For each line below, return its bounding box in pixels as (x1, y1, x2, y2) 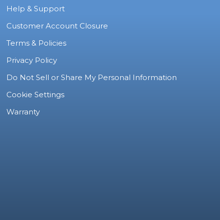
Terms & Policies (6, 38, 67, 48)
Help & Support (6, 4, 65, 14)
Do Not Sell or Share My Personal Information (6, 73, 177, 82)
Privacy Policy (6, 55, 57, 65)
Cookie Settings (6, 90, 65, 100)
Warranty (6, 107, 40, 117)
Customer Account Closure (6, 21, 109, 31)
